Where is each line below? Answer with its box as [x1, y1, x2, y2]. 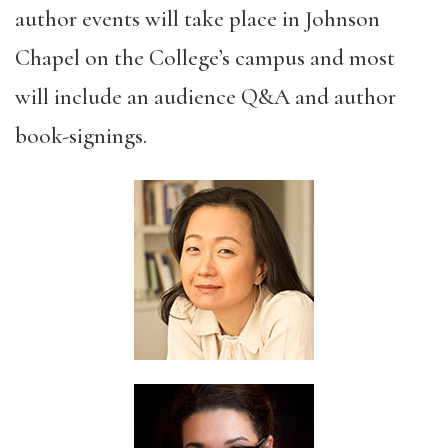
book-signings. [15, 121, 147, 150]
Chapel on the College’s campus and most [15, 43, 395, 72]
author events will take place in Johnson [15, 4, 380, 33]
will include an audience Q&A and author [15, 82, 396, 111]
